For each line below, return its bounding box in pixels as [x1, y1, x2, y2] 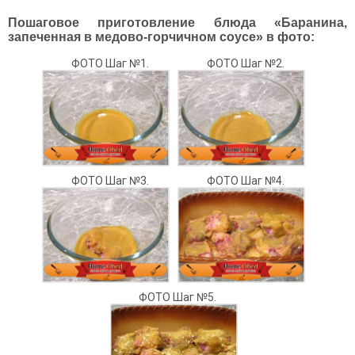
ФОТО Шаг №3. [71, 174, 149, 187]
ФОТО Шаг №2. [206, 57, 284, 70]
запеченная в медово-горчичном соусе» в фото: [8, 30, 315, 44]
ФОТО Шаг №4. [206, 174, 284, 187]
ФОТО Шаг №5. [139, 291, 216, 304]
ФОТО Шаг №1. [71, 57, 149, 70]
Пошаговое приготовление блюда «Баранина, [8, 16, 347, 29]
